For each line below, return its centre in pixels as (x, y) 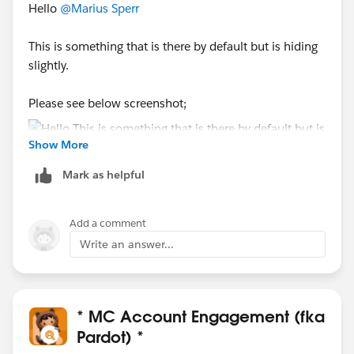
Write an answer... (127, 244)
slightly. (49, 65)
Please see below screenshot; (107, 103)
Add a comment (108, 223)
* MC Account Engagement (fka (201, 316)
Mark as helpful (104, 174)
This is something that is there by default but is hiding (173, 46)
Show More (58, 144)
